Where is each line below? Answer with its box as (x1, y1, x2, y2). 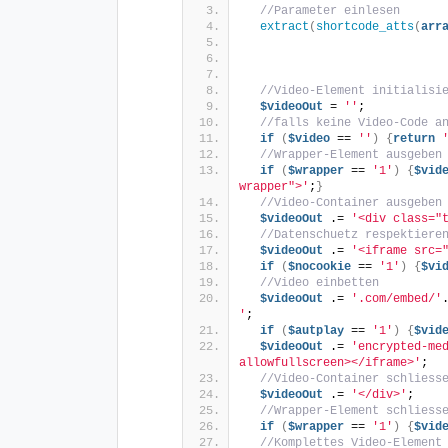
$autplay (288, 324, 344, 339)
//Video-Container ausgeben (260, 196, 442, 211)
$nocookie (288, 260, 351, 275)
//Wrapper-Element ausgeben (260, 148, 442, 163)
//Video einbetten (260, 276, 379, 291)
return (393, 132, 435, 147)
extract (260, 20, 309, 35)
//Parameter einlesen (260, 4, 400, 19)
